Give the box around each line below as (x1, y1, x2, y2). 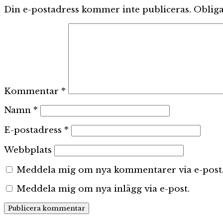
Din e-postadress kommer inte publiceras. (4, 4, 191, 15)
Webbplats (4, 145, 52, 156)
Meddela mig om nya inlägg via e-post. (16, 184, 190, 195)
